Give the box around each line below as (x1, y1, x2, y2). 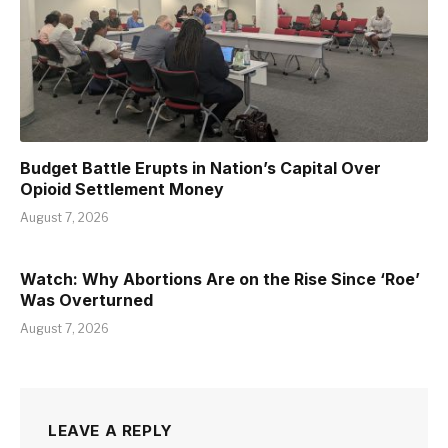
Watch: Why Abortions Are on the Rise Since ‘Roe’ (20, 268, 420, 289)
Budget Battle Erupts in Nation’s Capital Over (20, 157, 381, 178)
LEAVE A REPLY (48, 420, 173, 440)
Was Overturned (20, 289, 153, 310)
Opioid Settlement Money (20, 178, 224, 199)
